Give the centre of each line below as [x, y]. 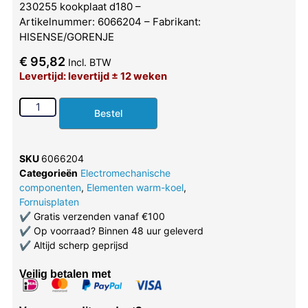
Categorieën [48, 173]
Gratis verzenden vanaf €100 [98, 216]
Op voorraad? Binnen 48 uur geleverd [117, 230]
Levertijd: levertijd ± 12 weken [93, 76]
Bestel [109, 113]
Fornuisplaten [49, 201]
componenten [50, 187]
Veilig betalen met [65, 274]
